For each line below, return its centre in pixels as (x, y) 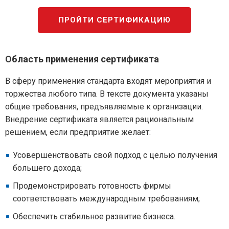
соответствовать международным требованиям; (106, 199)
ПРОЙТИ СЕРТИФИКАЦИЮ (114, 20)
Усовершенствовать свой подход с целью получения (115, 155)
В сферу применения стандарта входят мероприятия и (108, 81)
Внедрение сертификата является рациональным (99, 119)
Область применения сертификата (82, 59)
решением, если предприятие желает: (78, 132)
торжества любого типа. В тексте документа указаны (107, 94)
